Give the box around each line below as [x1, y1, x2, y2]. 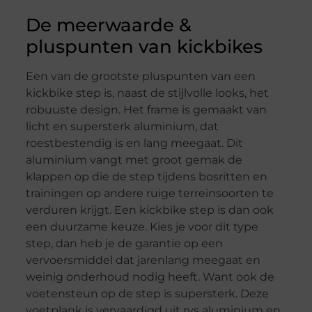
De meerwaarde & [25, 14, 192, 37]
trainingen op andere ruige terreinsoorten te [25, 187, 274, 201]
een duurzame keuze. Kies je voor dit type [25, 220, 258, 234]
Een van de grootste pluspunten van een [25, 70, 256, 84]
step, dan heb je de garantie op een [25, 237, 223, 251]
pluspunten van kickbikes [25, 36, 263, 58]
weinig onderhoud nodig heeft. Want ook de [25, 270, 274, 284]
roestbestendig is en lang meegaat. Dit [25, 136, 243, 150]
